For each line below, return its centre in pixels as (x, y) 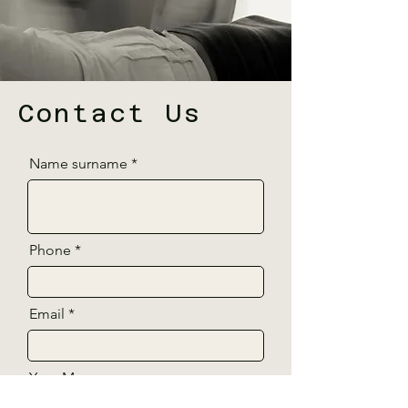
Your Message (75, 377)
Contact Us (110, 113)
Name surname (78, 163)
